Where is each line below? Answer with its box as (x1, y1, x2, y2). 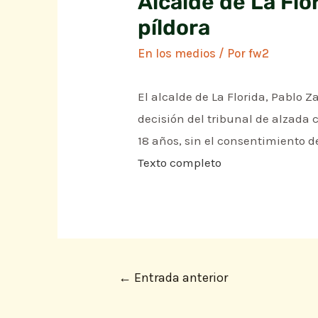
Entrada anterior (131, 270, 228, 286)
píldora (138, 15, 211, 41)
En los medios (138, 46, 216, 61)
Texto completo (138, 155, 222, 170)
